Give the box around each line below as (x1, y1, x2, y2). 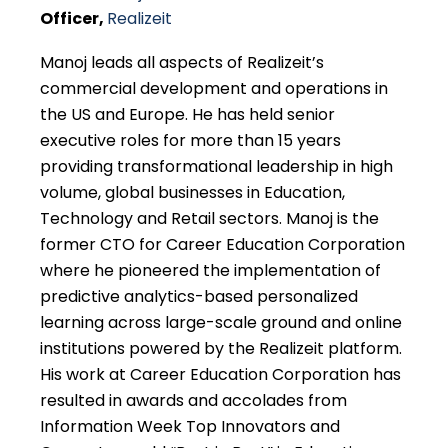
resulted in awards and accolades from (40, 388, 347, 412)
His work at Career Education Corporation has (40, 362, 401, 386)
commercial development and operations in (40, 76, 388, 100)
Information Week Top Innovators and (40, 414, 340, 438)
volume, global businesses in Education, (40, 180, 345, 204)
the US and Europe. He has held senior (40, 102, 335, 126)
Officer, (40, 7, 107, 31)
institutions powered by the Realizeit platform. (40, 336, 402, 360)
